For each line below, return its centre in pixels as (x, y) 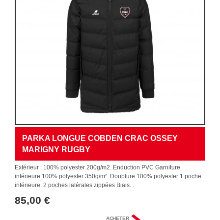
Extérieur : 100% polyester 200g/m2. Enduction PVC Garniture (97, 167)
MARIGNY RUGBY (56, 150)
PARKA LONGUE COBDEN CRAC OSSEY (100, 138)
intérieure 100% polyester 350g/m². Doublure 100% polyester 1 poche (108, 176)
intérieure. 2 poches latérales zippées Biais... (74, 185)
